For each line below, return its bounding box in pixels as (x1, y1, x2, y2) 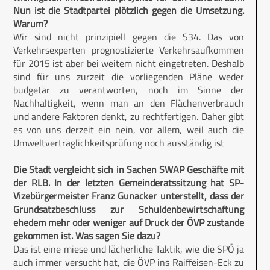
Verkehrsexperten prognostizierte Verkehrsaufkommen (13, 43, 244, 58)
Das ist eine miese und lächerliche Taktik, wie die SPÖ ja (13, 242, 244, 257)
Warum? (13, 16, 48, 31)
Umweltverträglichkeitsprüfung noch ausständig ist (13, 136, 224, 151)
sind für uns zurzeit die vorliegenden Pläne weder (13, 69, 244, 84)
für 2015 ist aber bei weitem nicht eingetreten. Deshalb (13, 56, 244, 71)
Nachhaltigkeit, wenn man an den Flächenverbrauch (13, 96, 244, 111)
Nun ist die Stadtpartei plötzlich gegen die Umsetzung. (13, 3, 244, 18)
